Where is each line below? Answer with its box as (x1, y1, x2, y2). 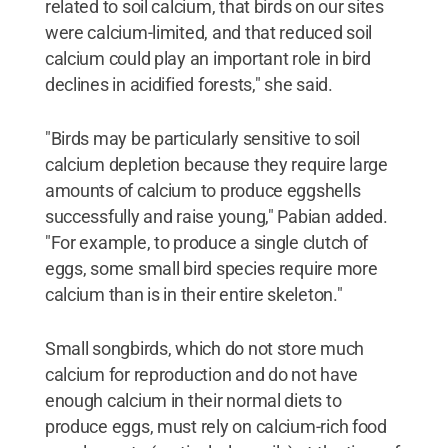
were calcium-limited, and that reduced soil (44, 22, 373, 43)
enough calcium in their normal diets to (44, 390, 342, 411)
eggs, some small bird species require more (44, 258, 378, 279)
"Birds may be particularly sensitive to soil (44, 128, 360, 149)
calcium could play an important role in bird (44, 48, 371, 69)
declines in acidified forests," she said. (44, 74, 333, 95)
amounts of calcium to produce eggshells (44, 180, 361, 201)
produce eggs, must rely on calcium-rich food (44, 416, 387, 437)
